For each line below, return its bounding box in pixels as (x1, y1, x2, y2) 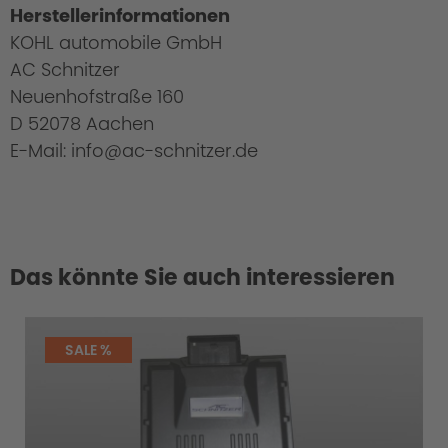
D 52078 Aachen (10, 111, 154, 137)
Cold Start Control (30, 284, 193, 310)
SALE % (65, 340, 112, 361)
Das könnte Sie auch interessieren (10, 262, 395, 294)
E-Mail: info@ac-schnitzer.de (10, 138, 258, 164)
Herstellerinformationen (10, 3, 230, 29)
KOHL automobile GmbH (10, 30, 222, 56)
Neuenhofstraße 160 (10, 84, 184, 110)
